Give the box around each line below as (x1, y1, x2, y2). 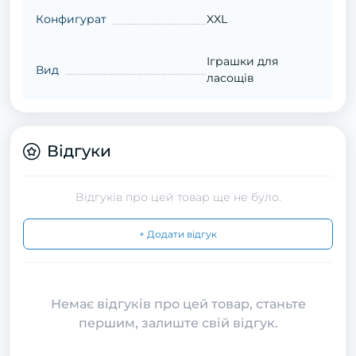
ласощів (206, 71, 254, 85)
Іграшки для (206, 54, 278, 68)
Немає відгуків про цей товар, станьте (50, 296, 306, 311)
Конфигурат (36, 12, 106, 26)
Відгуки (47, 141, 111, 161)
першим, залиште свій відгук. (78, 315, 278, 331)
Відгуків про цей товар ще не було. (75, 190, 281, 204)
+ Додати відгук (139, 228, 217, 240)
